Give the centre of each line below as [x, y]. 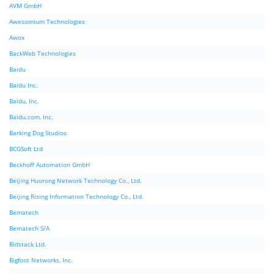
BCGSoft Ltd [26, 149]
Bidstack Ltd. [28, 244]
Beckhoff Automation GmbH [50, 165]
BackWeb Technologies [43, 54]
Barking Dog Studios [38, 133]
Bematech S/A [29, 228]
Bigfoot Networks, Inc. [41, 260]
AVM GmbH [25, 6]
